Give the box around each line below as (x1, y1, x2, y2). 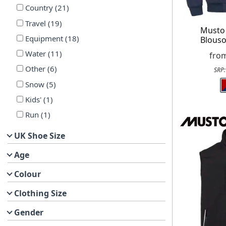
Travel (25, 18, 46, 28)
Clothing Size (14, 187, 67, 199)
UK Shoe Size (14, 130, 65, 141)
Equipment (25, 33, 63, 43)
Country (25, 3, 53, 13)
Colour (14, 168, 41, 180)
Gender (14, 206, 43, 218)
